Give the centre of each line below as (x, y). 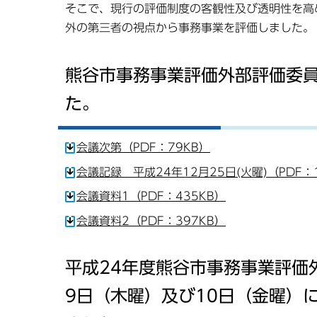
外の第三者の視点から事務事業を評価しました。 (190, 28)
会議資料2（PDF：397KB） (151, 221)
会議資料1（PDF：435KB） (151, 196)
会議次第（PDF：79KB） (143, 147)
